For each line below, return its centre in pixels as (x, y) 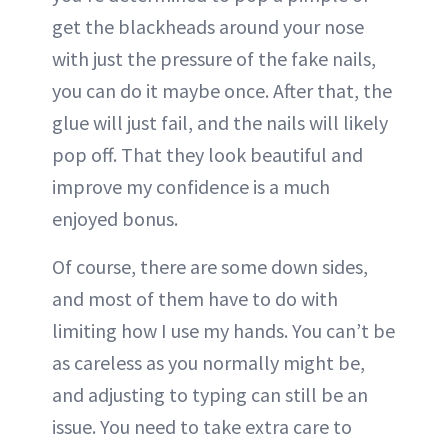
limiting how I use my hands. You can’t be (223, 331)
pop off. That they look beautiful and (207, 155)
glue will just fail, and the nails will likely (220, 123)
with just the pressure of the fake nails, (214, 59)
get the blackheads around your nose (208, 27)
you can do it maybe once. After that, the (222, 91)
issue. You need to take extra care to (202, 427)
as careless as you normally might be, (208, 363)
